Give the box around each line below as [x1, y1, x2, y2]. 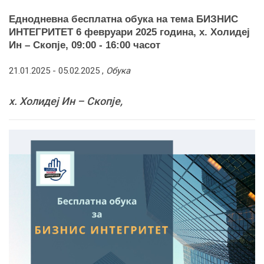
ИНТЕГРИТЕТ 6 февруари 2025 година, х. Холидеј [9, 26, 250, 38]
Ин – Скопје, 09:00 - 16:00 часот [9, 39, 160, 51]
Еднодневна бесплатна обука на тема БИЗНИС [9, 13, 238, 25]
